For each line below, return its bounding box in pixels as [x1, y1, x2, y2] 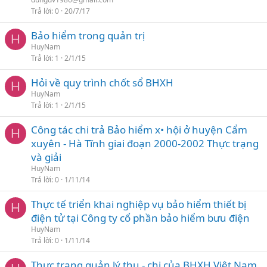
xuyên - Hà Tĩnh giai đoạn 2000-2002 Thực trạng [31, 136, 259, 150]
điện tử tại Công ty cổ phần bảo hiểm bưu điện [31, 211, 250, 225]
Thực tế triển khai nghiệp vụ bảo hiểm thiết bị [31, 197, 246, 211]
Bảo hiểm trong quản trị [31, 29, 145, 42]
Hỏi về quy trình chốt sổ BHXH [31, 76, 173, 89]
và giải [31, 150, 61, 164]
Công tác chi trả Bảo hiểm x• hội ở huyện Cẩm [31, 123, 247, 136]
